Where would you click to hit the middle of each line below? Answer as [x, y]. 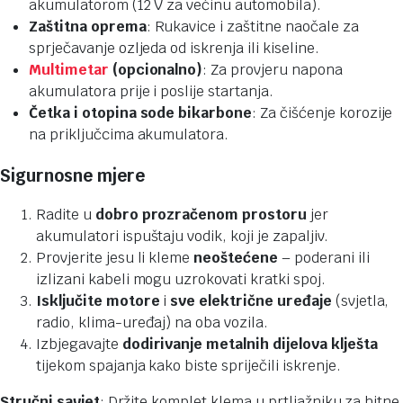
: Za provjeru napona [273, 70]
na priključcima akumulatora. [129, 135]
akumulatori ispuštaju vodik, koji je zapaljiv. [182, 237]
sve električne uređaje [251, 301]
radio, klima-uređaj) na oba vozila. [152, 323]
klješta [354, 345]
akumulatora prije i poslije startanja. [151, 92]
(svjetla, [360, 301]
